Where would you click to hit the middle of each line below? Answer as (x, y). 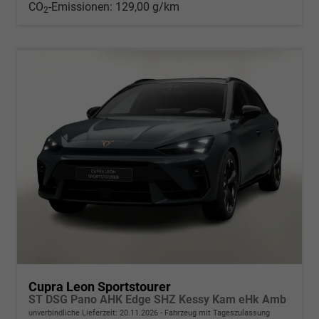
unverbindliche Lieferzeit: (74, 313)
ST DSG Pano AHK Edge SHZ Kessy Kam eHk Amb (157, 299)
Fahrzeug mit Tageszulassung (216, 313)
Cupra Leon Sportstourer (100, 286)
